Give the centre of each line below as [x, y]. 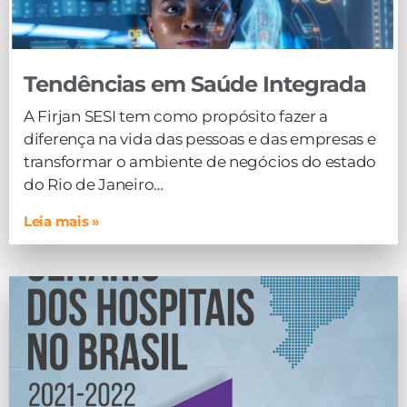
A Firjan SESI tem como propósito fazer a [176, 116]
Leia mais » [62, 221]
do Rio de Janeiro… [94, 184]
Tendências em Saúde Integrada [195, 84]
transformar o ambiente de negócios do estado [200, 162]
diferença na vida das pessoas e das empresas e [200, 139]
